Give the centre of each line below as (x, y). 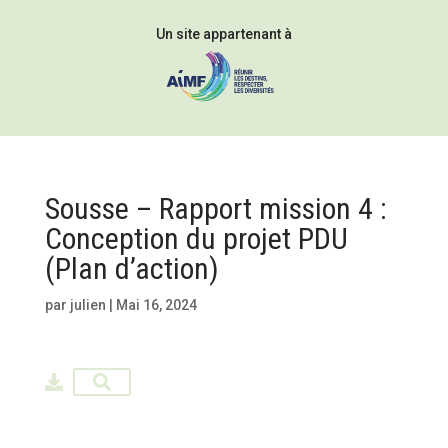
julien (87, 305)
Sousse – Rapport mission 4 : (215, 208)
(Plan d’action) (131, 268)
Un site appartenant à (223, 34)
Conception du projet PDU (196, 238)
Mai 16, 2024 (156, 305)
